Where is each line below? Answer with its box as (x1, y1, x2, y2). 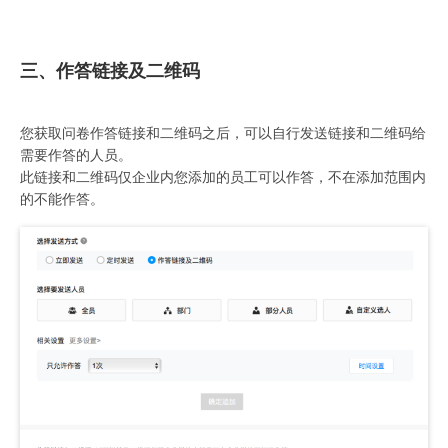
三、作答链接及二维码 (20, 61, 200, 82)
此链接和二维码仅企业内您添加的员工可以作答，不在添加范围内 (20, 170, 426, 186)
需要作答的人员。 (20, 148, 132, 164)
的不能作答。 (20, 192, 104, 208)
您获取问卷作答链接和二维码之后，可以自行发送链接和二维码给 (20, 126, 426, 142)
